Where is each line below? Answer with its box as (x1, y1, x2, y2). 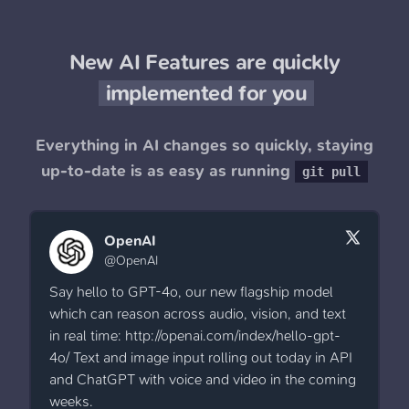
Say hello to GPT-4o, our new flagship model (49, 282, 333, 300)
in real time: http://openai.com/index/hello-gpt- (49, 326, 341, 344)
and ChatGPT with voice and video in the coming (49, 370, 356, 388)
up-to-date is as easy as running (41, 161, 290, 181)
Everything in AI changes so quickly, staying (36, 135, 373, 155)
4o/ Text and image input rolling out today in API (49, 348, 352, 366)
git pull (302, 163, 361, 179)
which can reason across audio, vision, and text (49, 304, 346, 322)
